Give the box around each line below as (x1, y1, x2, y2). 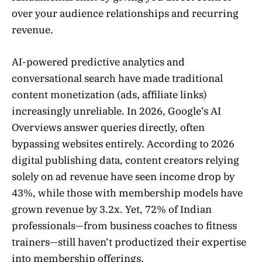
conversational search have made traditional (12, 71, 223, 85)
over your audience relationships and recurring (12, 7, 239, 20)
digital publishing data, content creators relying (12, 153, 239, 167)
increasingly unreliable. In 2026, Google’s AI (12, 104, 221, 118)
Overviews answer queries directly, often (12, 120, 205, 134)
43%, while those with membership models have (12, 186, 243, 199)
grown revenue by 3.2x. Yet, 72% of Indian (12, 202, 212, 216)
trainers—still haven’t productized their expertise (12, 235, 246, 249)
